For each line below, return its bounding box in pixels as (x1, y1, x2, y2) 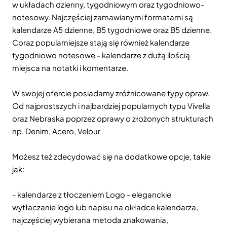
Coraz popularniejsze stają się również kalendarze (12, 37, 190, 47)
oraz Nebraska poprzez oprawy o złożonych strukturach (12, 113, 213, 123)
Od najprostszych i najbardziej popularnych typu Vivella (12, 101, 210, 110)
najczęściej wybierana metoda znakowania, (12, 215, 168, 224)
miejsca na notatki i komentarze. (12, 63, 128, 72)
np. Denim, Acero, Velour (12, 126, 100, 136)
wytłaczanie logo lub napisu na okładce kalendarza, (12, 202, 198, 212)
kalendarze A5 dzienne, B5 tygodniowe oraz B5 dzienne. (12, 25, 212, 34)
